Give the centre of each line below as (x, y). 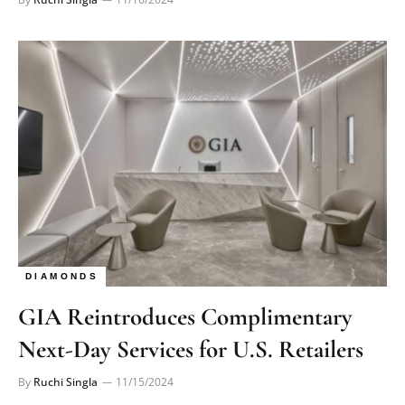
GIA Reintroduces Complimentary (185, 317)
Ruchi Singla (66, 382)
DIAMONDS (62, 277)
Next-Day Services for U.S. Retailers (191, 350)
